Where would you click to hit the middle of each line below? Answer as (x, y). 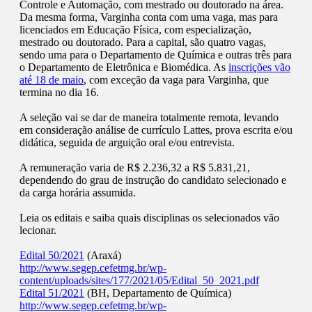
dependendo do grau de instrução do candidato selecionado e (153, 180)
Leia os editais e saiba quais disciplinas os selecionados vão (149, 218)
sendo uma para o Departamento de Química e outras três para (156, 55)
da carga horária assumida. (78, 193)
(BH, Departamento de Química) (158, 293)
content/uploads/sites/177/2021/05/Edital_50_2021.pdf (139, 281)
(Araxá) (103, 256)
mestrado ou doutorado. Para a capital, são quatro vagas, (143, 42)
